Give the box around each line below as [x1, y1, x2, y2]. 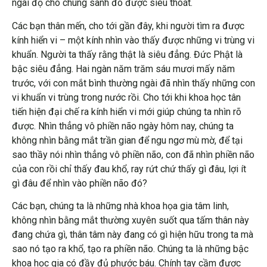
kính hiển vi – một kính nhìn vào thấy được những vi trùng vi [12, 34, 254, 46]
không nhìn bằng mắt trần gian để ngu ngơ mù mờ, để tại [12, 134, 243, 146]
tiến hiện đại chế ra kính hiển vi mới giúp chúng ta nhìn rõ [12, 105, 241, 117]
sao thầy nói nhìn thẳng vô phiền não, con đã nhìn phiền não [12, 148, 254, 160]
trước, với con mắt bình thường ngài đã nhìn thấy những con [12, 77, 255, 89]
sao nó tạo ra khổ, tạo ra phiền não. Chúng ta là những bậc [12, 243, 249, 254]
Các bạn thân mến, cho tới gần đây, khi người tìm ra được [12, 20, 244, 32]
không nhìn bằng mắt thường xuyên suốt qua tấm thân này [12, 214, 249, 226]
